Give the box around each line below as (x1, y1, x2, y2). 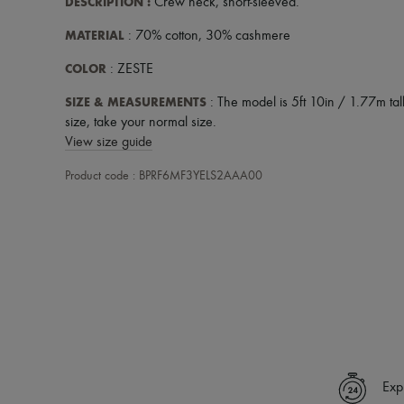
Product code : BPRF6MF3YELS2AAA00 (65, 169, 262, 182)
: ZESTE (106, 61, 153, 77)
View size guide (65, 134, 152, 150)
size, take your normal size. (65, 115, 216, 130)
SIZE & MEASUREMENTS (65, 94, 207, 110)
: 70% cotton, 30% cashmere (124, 28, 290, 43)
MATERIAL (65, 27, 124, 43)
